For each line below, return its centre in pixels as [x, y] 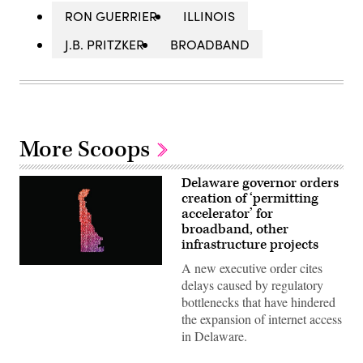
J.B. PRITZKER [105, 45]
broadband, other [235, 230]
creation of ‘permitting [250, 199]
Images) [38, 282]
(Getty [34, 270]
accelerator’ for [227, 214]
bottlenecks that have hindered [258, 302]
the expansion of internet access [262, 319]
